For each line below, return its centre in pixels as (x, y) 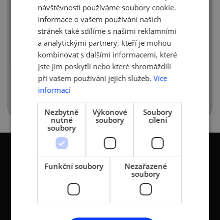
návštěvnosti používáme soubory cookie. (107, 7)
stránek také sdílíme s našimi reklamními (107, 31)
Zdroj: (34, 38)
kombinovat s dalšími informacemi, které (108, 54)
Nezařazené (146, 166)
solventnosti (48, 19)
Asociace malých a (49, 211)
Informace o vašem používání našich (100, 19)
